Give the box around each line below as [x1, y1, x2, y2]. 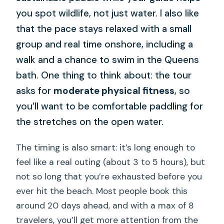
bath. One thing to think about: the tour [16, 68, 192, 81]
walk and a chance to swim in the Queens [16, 53, 199, 66]
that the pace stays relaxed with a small [16, 22, 192, 35]
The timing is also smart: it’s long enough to [16, 142, 195, 153]
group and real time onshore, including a [16, 37, 193, 50]
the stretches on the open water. [16, 115, 164, 128]
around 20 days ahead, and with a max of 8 [16, 200, 194, 211]
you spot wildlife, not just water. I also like [16, 6, 199, 19]
